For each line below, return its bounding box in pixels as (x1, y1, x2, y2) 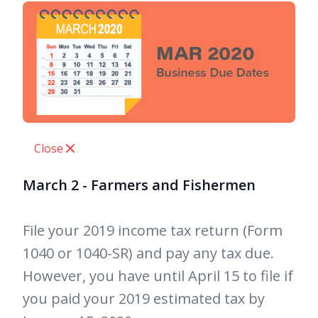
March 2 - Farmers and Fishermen (23, 175, 256, 195)
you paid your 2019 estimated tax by (23, 289, 265, 309)
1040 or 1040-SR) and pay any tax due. (23, 243, 274, 263)
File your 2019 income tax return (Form (23, 221, 283, 241)
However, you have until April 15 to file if (23, 266, 293, 286)
